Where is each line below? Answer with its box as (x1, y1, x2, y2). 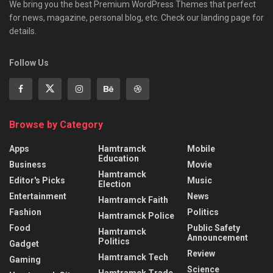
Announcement (187, 233, 248, 243)
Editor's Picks (9, 175, 65, 186)
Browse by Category (9, 119, 103, 131)
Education (98, 154, 139, 164)
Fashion (9, 207, 41, 218)
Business (9, 160, 46, 170)
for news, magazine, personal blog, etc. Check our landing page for (9, 13, 264, 23)
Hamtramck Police (98, 211, 174, 221)
